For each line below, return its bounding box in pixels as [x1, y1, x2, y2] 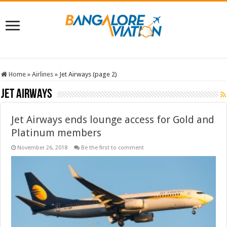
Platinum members [11, 126, 102, 139]
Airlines [32, 70, 54, 78]
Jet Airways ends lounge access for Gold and [11, 113, 215, 126]
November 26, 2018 [17, 144, 68, 151]
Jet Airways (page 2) [59, 70, 118, 78]
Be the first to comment [81, 144, 144, 151]
